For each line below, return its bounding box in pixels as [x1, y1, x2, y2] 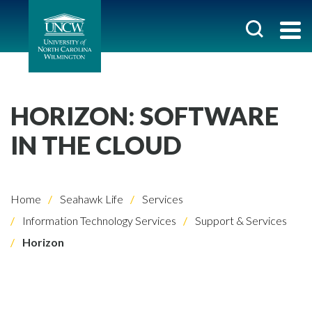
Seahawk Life [58, 192, 123, 205]
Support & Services [193, 214, 287, 227]
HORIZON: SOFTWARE [10, 100, 279, 131]
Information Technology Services [20, 214, 176, 227]
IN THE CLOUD [10, 130, 182, 160]
